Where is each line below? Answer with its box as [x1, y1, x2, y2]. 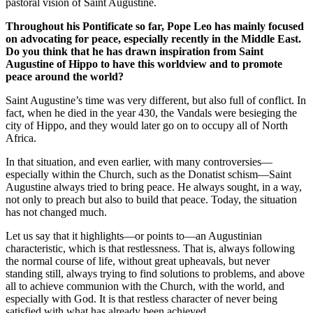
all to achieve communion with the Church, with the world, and [6, 279, 284, 292]
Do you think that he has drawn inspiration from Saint [6, 45, 263, 57]
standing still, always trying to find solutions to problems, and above [6, 267, 305, 279]
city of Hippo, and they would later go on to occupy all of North [6, 119, 288, 131]
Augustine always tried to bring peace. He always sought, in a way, [6, 180, 302, 193]
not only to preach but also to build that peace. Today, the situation [6, 193, 297, 205]
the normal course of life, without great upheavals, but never [6, 254, 270, 267]
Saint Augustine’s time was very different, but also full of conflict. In [6, 94, 306, 106]
